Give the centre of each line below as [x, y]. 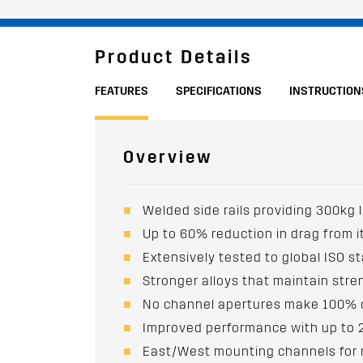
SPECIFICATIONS [219, 91]
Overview [168, 158]
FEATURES [122, 91]
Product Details [173, 57]
